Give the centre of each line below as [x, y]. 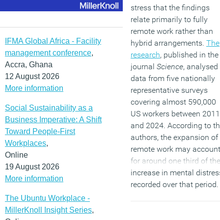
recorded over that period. [175, 185]
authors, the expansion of [174, 137]
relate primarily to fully [169, 20]
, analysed [201, 67]
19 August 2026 [32, 166]
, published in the [189, 55]
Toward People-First [40, 131]
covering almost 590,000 [173, 102]
